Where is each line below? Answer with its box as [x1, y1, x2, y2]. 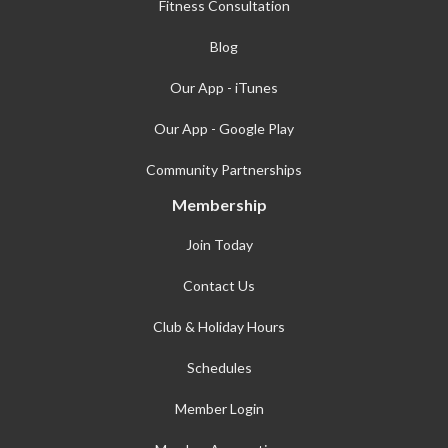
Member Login [174, 399, 264, 417]
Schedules [186, 358, 252, 376]
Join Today [185, 235, 253, 253]
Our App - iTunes [170, 78, 278, 96]
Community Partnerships [146, 160, 302, 178]
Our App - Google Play [154, 119, 294, 137]
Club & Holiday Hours [153, 317, 285, 335]
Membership [171, 194, 267, 214]
